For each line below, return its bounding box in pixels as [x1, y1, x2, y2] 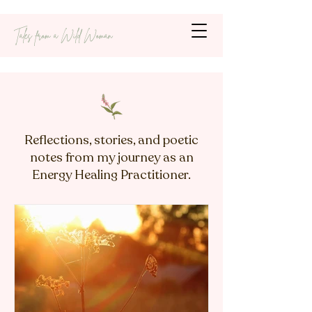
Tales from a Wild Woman [14, 29, 112, 42]
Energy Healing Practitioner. [32, 166, 191, 183]
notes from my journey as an [29, 149, 194, 166]
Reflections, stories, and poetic [24, 132, 198, 148]
